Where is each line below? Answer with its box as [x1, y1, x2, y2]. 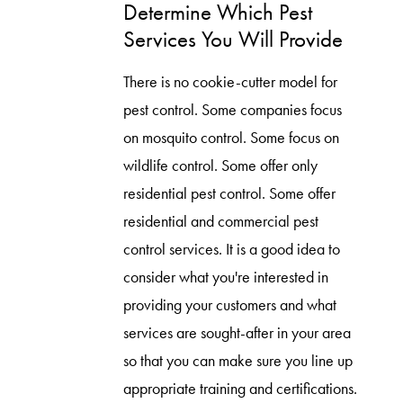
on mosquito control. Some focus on [122, 128, 339, 148]
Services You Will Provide [122, 23, 343, 54]
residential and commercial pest [122, 211, 318, 232]
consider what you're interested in [122, 267, 328, 288]
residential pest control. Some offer [122, 184, 336, 204]
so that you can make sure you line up [122, 351, 353, 372]
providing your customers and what [122, 295, 336, 316]
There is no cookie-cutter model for [122, 72, 337, 93]
